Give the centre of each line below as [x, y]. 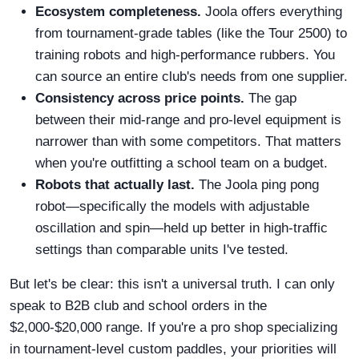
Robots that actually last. [115, 185]
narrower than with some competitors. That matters [188, 141]
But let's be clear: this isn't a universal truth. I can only [172, 284]
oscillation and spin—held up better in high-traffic [182, 228]
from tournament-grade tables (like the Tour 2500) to [191, 33]
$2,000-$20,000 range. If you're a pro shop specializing [173, 327]
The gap [270, 98]
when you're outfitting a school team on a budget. [182, 163]
